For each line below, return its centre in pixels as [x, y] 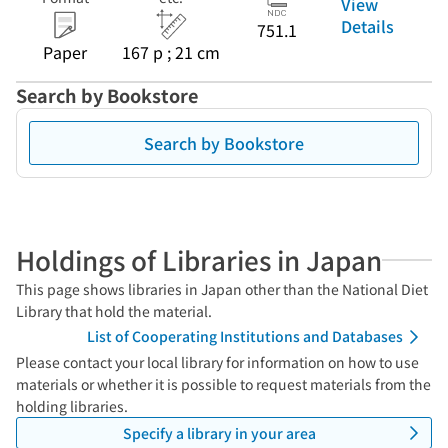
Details [367, 25]
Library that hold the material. [114, 311]
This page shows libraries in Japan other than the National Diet [222, 289]
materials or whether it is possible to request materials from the [223, 384]
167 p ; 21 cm [171, 52]
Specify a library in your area [219, 432]
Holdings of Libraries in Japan [199, 259]
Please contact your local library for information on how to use [217, 362]
